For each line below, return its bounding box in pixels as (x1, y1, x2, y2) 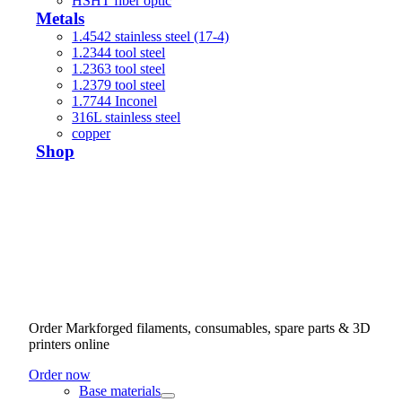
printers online (29, 336, 110, 352)
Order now (29, 367, 92, 382)
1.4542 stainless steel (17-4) (72, 29, 230, 44)
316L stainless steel (72, 109, 181, 125)
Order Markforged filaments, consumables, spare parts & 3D (29, 320, 371, 336)
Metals (36, 9, 85, 28)
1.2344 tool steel (72, 45, 166, 60)
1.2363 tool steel (72, 61, 166, 76)
